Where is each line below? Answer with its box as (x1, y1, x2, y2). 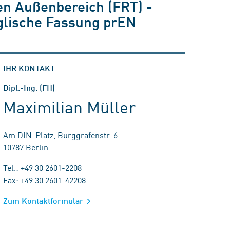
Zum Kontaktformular (3, 196, 83, 205)
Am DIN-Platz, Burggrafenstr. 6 (3, 129, 118, 140)
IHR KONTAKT (3, 63, 55, 73)
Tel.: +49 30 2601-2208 (3, 162, 82, 173)
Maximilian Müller (3, 95, 136, 118)
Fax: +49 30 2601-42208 (3, 174, 86, 185)
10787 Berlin (3, 141, 48, 152)
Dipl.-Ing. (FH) (3, 83, 55, 92)
